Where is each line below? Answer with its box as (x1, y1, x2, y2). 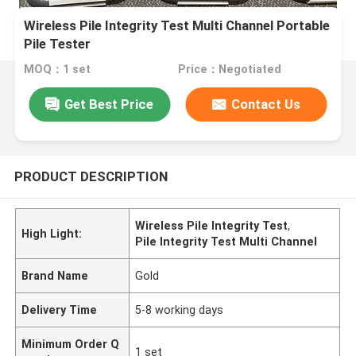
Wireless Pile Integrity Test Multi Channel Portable (24, 17, 331, 34)
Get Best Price (64, 95, 154, 112)
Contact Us (231, 95, 301, 112)
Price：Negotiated (177, 63, 281, 76)
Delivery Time (21, 303, 98, 316)
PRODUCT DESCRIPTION (14, 168, 168, 184)
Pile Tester (24, 36, 91, 52)
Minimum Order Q (21, 337, 120, 350)
